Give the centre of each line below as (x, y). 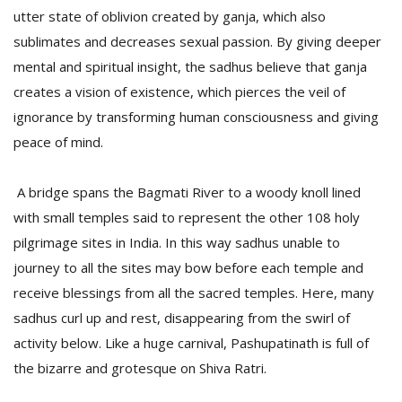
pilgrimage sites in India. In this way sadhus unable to (177, 242)
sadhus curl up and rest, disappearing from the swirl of (182, 318)
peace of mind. (58, 142)
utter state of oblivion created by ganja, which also (170, 16)
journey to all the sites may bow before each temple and (188, 267)
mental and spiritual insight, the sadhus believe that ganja (190, 66)
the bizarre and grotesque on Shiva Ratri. (140, 368)
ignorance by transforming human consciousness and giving (196, 117)
